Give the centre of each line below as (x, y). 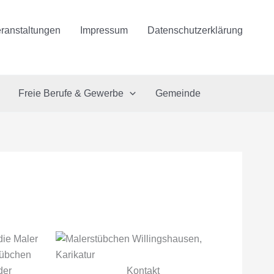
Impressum (104, 30)
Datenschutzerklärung (195, 30)
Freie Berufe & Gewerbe (71, 93)
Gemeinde (178, 93)
